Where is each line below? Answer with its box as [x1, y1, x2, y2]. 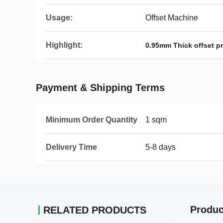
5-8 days [145, 143, 176, 151]
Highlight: [46, 41, 83, 49]
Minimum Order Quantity [46, 115, 137, 124]
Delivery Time [46, 143, 97, 151]
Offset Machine [145, 13, 198, 22]
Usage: [46, 13, 73, 22]
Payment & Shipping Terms [36, 82, 165, 93]
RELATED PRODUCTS [43, 205, 146, 216]
